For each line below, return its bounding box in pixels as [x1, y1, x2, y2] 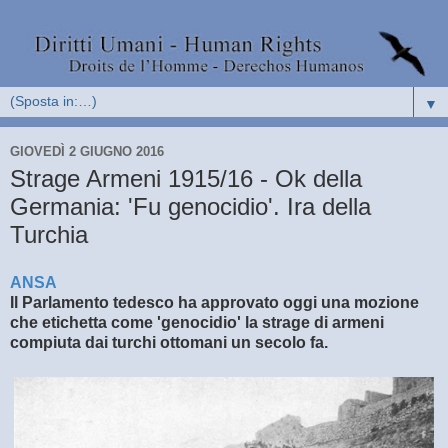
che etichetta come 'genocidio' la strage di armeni [10, 313, 384, 331]
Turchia [10, 221, 88, 249]
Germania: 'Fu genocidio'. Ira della [10, 193, 371, 221]
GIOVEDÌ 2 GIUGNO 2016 [10, 143, 164, 159]
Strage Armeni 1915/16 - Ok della [10, 165, 362, 193]
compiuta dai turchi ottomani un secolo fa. [10, 333, 328, 351]
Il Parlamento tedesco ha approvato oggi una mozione [10, 293, 419, 311]
